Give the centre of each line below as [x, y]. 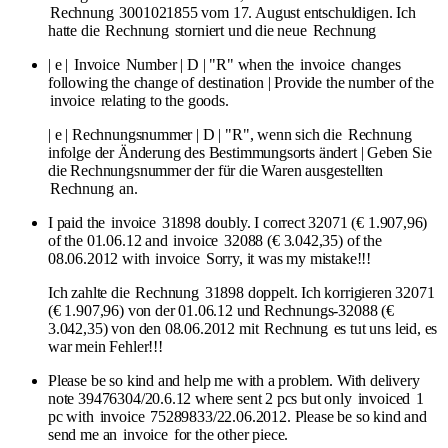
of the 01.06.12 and [110, 240]
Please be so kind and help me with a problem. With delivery [234, 380]
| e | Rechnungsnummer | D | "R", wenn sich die [197, 134]
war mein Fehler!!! [105, 346]
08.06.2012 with [101, 258]
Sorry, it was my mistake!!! [286, 258]
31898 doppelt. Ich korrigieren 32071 [317, 292]
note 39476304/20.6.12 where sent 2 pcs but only [202, 398]
